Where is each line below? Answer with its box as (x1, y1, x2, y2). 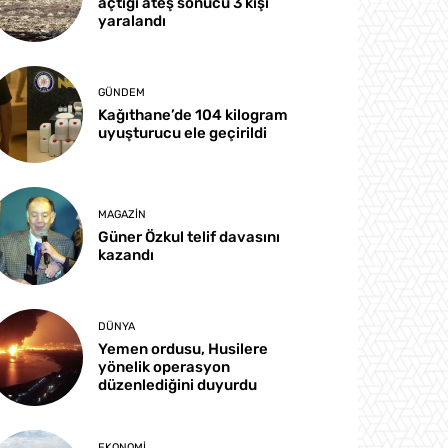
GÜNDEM (98, 86, 146, 100)
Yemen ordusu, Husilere (98, 339, 269, 358)
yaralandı (98, 12, 167, 31)
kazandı (98, 245, 155, 264)
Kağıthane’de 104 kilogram (98, 106, 289, 125)
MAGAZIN (98, 207, 147, 221)
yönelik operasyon (98, 357, 231, 376)
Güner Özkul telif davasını (98, 227, 281, 246)
